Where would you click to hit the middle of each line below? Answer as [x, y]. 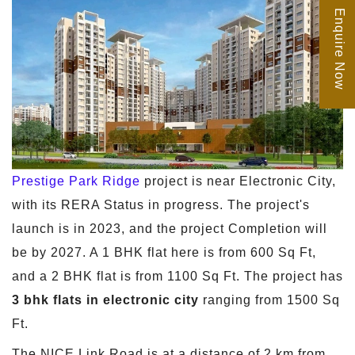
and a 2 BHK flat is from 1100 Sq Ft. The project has [177, 276]
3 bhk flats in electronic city [105, 300]
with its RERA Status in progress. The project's [161, 204]
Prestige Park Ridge [76, 181]
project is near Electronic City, [238, 181]
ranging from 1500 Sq [269, 300]
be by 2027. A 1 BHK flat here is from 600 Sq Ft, [164, 252]
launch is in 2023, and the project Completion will [170, 228]
